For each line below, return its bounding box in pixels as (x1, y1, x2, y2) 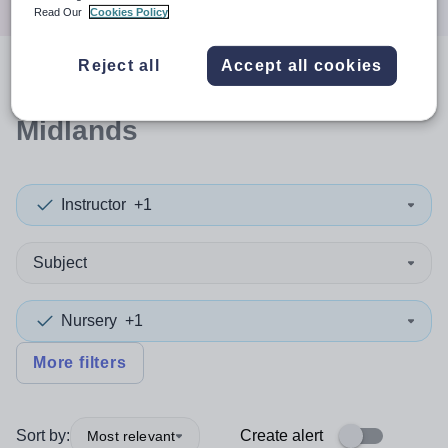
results (140, 73, 233, 104)
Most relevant (87, 427, 176, 444)
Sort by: (16, 427, 70, 444)
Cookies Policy (90, 6, 169, 19)
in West (233, 73, 340, 104)
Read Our (34, 6, 86, 19)
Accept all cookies (220, 57, 383, 75)
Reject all (78, 57, 160, 75)
